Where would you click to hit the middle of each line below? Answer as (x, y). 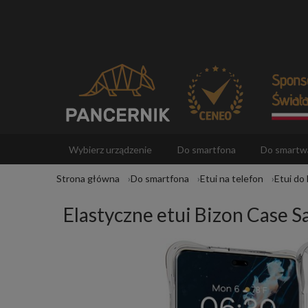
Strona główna (88, 178)
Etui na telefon (232, 178)
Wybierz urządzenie (111, 150)
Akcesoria (90, 180)
